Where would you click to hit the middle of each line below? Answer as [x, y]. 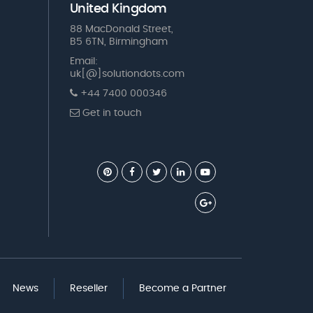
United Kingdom [118, 9]
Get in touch [110, 114]
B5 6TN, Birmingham [118, 42]
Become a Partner [183, 289]
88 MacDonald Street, [121, 30]
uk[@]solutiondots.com [127, 74]
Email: [83, 62]
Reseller [89, 289]
